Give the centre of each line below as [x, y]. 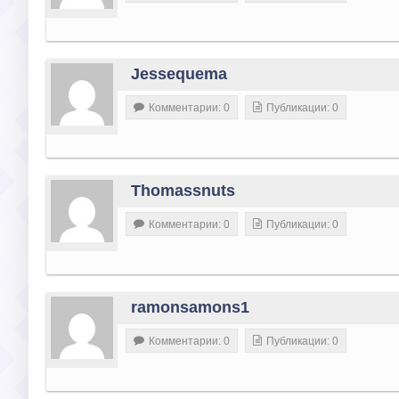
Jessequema [179, 74]
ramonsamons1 [190, 308]
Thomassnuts [183, 191]
